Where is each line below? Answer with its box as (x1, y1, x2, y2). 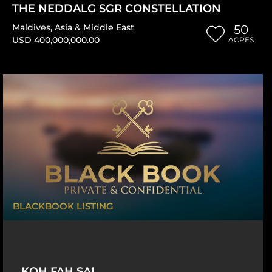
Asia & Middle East (55, 21, 134, 33)
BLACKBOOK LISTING (13, 200, 114, 212)
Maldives (12, 21, 50, 33)
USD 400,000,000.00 (12, 34, 100, 46)
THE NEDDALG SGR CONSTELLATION (12, 1, 221, 15)
